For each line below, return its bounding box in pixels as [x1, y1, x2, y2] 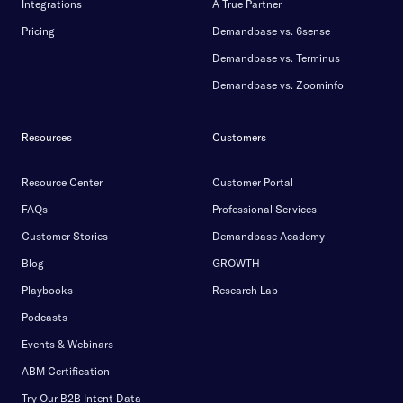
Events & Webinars [22, 337, 113, 351]
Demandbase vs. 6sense [212, 24, 330, 38]
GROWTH [212, 256, 260, 270]
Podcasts [22, 310, 67, 324]
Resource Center [22, 175, 103, 189]
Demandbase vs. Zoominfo [212, 78, 344, 92]
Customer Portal [212, 175, 293, 189]
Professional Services [212, 202, 317, 216]
